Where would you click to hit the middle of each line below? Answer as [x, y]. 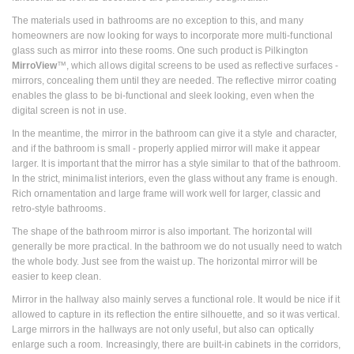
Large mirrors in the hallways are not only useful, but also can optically [163, 329]
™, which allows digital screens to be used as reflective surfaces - [198, 65]
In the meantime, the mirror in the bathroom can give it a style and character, [174, 133]
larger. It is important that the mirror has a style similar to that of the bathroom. [177, 163]
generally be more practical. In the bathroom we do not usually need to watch [177, 246]
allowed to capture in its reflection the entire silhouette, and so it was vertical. [176, 314]
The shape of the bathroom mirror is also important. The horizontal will [162, 231]
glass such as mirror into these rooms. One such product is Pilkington [160, 50]
